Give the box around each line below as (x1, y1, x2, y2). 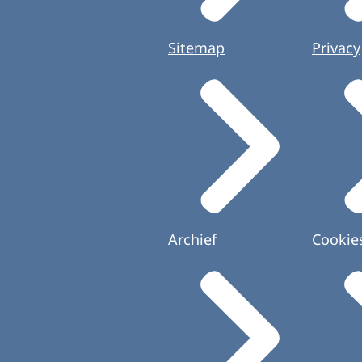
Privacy (312, 38, 360, 58)
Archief (168, 229, 217, 249)
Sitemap (168, 38, 225, 58)
